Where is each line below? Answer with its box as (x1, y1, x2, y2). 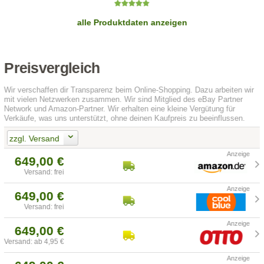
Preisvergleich (4, 60, 100, 77)
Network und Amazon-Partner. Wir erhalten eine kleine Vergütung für (4, 104, 236, 114)
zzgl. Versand (9, 133, 60, 143)
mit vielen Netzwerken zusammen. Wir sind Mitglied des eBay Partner (4, 95, 243, 104)
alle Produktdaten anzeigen (77, 18, 187, 28)
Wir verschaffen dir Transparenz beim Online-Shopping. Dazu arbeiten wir (4, 85, 255, 95)
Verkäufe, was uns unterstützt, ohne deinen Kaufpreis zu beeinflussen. (4, 114, 246, 123)
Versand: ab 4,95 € (4, 237, 65, 246)
